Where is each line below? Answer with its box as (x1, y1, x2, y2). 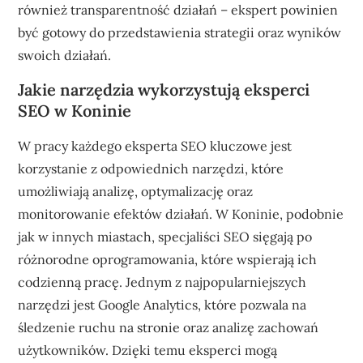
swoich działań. (18, 46, 112, 63)
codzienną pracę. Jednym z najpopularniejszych (18, 273, 307, 290)
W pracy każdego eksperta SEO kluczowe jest (18, 137, 293, 154)
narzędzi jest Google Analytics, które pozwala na (18, 296, 307, 313)
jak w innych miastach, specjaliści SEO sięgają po (18, 228, 313, 245)
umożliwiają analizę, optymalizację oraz (18, 182, 254, 199)
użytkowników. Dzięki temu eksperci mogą (18, 341, 278, 358)
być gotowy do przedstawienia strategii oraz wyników (18, 23, 342, 41)
